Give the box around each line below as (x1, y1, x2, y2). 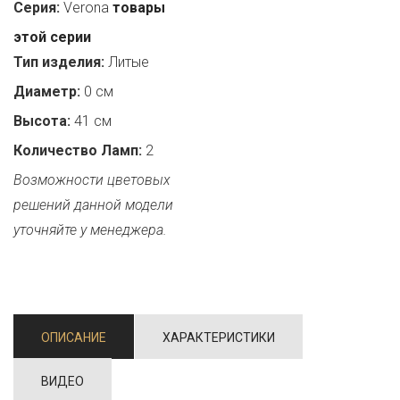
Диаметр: (13, 83, 80, 100)
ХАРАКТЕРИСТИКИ (162, 330, 275, 345)
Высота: (13, 112, 71, 129)
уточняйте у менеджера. (13, 221, 167, 238)
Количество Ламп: (13, 142, 142, 159)
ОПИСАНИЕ (41, 330, 106, 345)
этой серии (13, 29, 91, 46)
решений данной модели (13, 196, 173, 213)
